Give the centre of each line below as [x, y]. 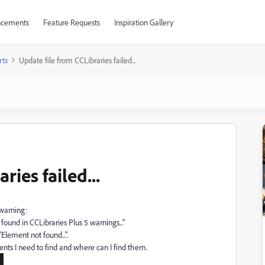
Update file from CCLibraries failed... [77, 60]
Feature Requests [71, 22]
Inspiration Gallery [143, 22]
